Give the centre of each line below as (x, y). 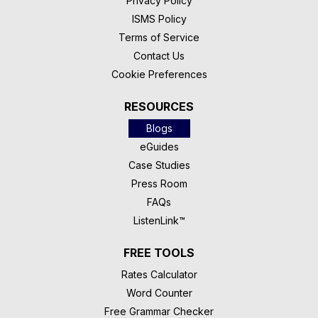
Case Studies (159, 165)
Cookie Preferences (159, 75)
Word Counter (159, 293)
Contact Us (159, 56)
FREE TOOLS (159, 253)
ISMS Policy (159, 19)
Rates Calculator (159, 275)
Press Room (159, 184)
